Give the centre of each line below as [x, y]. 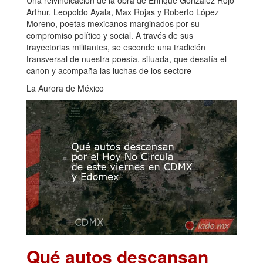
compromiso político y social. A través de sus [110, 35]
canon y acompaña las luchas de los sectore [109, 70]
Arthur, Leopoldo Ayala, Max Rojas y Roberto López [123, 11]
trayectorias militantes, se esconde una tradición [116, 47]
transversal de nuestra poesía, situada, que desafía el [127, 58]
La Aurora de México [65, 88]
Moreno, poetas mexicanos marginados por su [113, 23]
